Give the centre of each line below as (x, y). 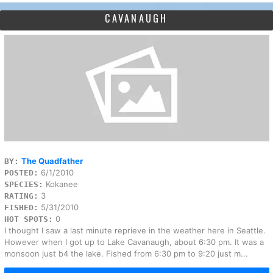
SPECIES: (23, 184)
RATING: (21, 196)
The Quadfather (52, 161)
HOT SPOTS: (28, 219)
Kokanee (60, 184)
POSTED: (21, 172)
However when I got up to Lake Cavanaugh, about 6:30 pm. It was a (134, 242)
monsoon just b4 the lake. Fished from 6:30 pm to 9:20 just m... (126, 253)
